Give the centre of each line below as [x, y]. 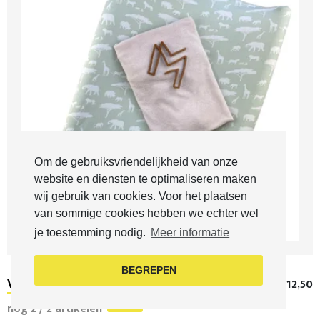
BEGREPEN [149, 270]
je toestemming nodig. [91, 232]
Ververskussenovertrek [74, 284]
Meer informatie [190, 232]
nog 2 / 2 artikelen [56, 309]
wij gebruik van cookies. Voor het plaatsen [141, 196]
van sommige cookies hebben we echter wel [146, 213]
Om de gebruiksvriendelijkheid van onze [136, 161]
